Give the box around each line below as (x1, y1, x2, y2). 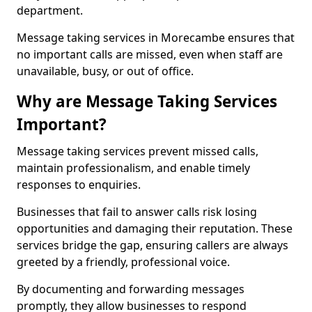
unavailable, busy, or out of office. (17, 63, 194, 79)
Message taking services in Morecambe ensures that (17, 30, 295, 45)
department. (17, 3, 83, 18)
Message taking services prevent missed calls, (17, 143, 258, 159)
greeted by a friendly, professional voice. (17, 254, 230, 270)
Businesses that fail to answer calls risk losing (17, 204, 257, 219)
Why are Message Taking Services (17, 91, 277, 112)
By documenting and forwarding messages (17, 281, 244, 297)
